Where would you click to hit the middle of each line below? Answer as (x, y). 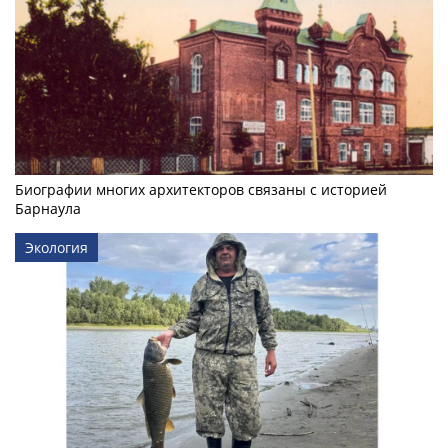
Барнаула (48, 208)
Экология (56, 247)
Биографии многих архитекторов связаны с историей (201, 189)
